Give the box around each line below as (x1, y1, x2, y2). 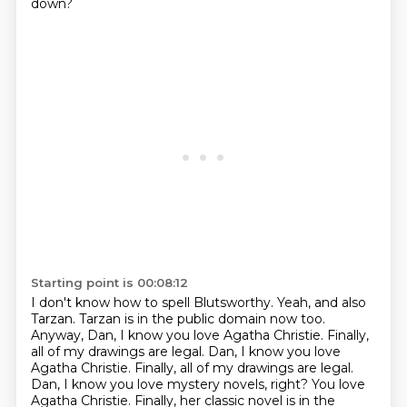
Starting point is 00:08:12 (30, 275, 188, 290)
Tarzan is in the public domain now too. (78, 311, 325, 327)
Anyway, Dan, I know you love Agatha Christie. (30, 327, 327, 343)
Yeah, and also (276, 294, 366, 311)
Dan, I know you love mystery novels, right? (30, 376, 312, 392)
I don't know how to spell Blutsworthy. (30, 294, 277, 311)
